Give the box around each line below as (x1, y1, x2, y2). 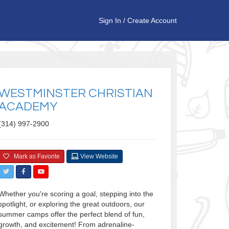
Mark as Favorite (9, 153, 60, 161)
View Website (78, 153, 118, 161)
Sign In (99, 16, 121, 25)
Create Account (127, 16, 177, 25)
